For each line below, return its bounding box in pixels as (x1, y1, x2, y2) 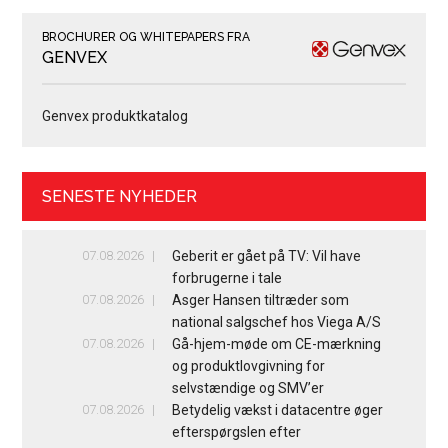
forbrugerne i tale (171, 270, 282, 287)
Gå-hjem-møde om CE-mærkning (171, 336, 381, 353)
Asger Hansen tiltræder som (171, 292, 349, 309)
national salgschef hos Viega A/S (171, 314, 381, 331)
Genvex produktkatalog (42, 108, 189, 125)
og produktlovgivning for (171, 358, 325, 375)
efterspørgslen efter (171, 424, 301, 441)
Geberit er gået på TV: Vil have (171, 248, 361, 265)
